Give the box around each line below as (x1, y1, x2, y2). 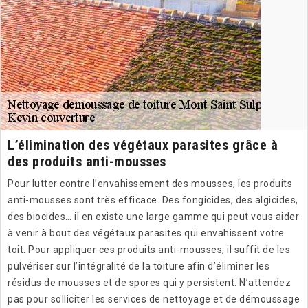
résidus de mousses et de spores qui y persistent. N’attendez (8, 277, 291, 289)
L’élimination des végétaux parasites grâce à (8, 137, 278, 154)
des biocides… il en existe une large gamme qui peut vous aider (8, 211, 299, 223)
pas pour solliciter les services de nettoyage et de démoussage (8, 294, 300, 305)
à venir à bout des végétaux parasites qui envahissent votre (8, 228, 285, 239)
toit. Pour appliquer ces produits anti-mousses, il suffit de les (8, 244, 290, 256)
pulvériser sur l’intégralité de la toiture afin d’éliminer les (8, 261, 269, 272)
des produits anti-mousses (8, 153, 166, 170)
